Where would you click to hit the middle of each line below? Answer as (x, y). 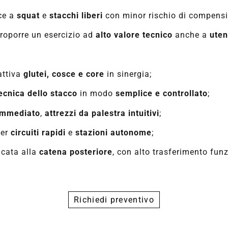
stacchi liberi (76, 15)
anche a (191, 35)
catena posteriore (76, 152)
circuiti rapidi (38, 132)
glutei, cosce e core (64, 74)
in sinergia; (128, 74)
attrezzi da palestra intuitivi (102, 113)
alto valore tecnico (134, 35)
